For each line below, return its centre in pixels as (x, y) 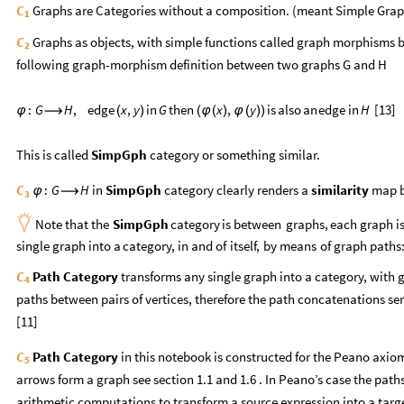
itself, (244, 245)
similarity (340, 190)
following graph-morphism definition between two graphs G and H (202, 64)
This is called (54, 155)
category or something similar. (234, 155)
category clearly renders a (237, 190)
